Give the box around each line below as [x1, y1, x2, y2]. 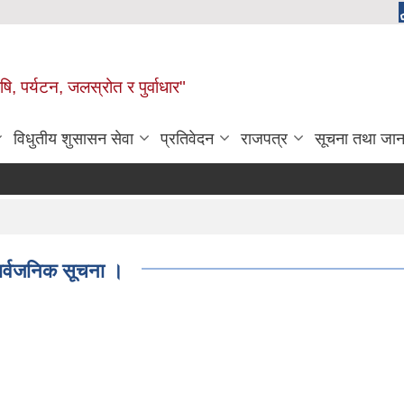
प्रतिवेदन [161, 130, 214, 148]
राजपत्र [241, 130, 288, 148]
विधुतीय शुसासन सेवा [14, 130, 133, 148]
